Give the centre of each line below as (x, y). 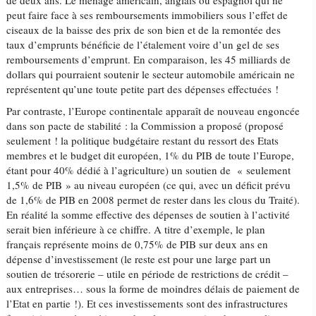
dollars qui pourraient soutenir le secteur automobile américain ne (151, 74)
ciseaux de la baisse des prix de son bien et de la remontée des (144, 30)
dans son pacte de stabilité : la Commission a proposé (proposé (145, 126)
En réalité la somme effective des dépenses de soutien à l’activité (148, 214)
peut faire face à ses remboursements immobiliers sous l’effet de (147, 15)
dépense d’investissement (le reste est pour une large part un (139, 259)
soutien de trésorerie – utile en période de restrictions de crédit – (148, 274)
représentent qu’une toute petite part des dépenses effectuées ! (143, 89)
